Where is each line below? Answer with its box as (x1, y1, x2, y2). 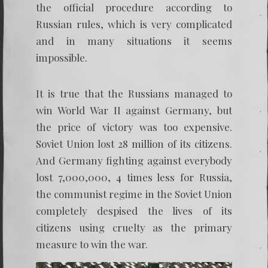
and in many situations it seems (36, 34, 232, 47)
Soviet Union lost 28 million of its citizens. (36, 137, 232, 150)
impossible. (36, 51, 87, 64)
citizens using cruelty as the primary (36, 221, 232, 234)
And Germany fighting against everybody (36, 154, 232, 167)
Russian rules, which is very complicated (36, 17, 232, 31)
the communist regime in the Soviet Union (36, 187, 232, 200)
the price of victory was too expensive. (36, 120, 232, 133)
